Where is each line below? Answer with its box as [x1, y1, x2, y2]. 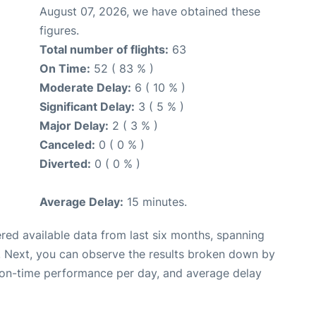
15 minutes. [123, 194, 187, 209]
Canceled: [39, 137, 95, 152]
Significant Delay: [39, 99, 135, 114]
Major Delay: [39, 118, 109, 133]
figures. [39, 23, 79, 37]
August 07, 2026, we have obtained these [39, 4, 260, 18]
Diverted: [39, 156, 91, 171]
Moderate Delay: [39, 80, 131, 95]
